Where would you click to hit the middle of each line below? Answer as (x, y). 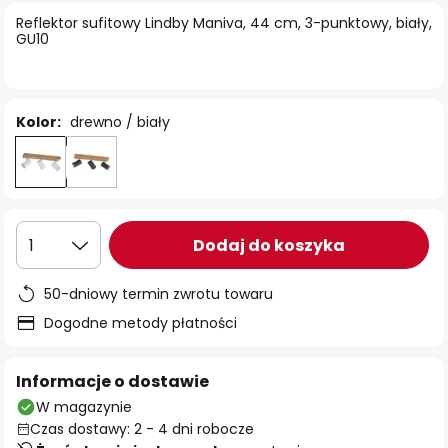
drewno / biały (120, 122)
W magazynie (84, 407)
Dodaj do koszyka (269, 245)
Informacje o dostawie (112, 381)
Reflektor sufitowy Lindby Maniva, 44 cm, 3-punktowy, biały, (224, 23)
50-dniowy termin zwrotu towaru (158, 294)
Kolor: (38, 122)
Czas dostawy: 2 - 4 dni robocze (142, 429)
